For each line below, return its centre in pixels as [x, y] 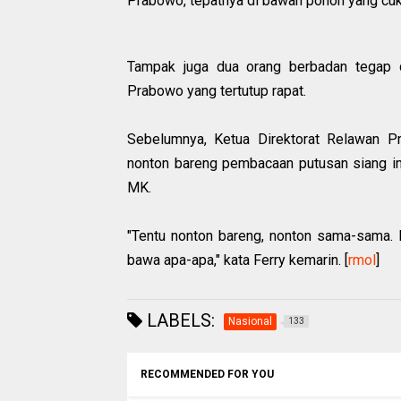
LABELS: [179, 321]
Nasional [250, 322]
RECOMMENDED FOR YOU [207, 375]
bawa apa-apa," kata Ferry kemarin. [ [238, 260]
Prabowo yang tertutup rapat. [217, 91]
